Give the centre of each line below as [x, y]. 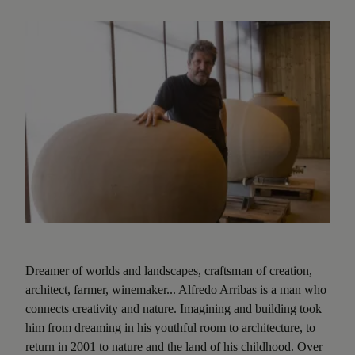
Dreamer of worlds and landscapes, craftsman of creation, [169, 270]
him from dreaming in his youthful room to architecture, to [170, 327]
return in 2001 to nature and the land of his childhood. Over [174, 346]
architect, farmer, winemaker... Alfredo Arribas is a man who [176, 289]
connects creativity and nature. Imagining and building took [174, 308]
